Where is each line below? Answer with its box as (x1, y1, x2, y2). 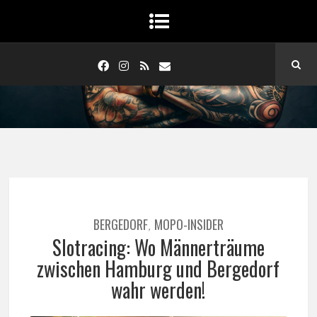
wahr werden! (111, 275, 206, 304)
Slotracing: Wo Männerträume (52, 233, 265, 262)
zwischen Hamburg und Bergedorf (37, 254, 280, 283)
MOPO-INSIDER (154, 215, 224, 234)
